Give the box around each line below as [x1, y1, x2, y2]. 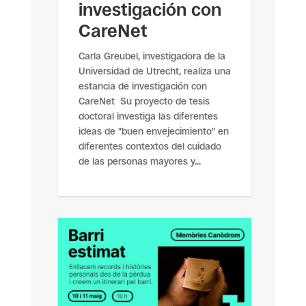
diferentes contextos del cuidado [78, 140, 221, 152]
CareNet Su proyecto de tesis [78, 95, 210, 107]
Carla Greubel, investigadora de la [78, 50, 225, 61]
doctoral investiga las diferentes [78, 110, 218, 122]
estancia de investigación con [78, 80, 207, 92]
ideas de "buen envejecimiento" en [78, 125, 229, 137]
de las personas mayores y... [78, 155, 201, 167]
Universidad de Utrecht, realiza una [78, 65, 231, 76]
